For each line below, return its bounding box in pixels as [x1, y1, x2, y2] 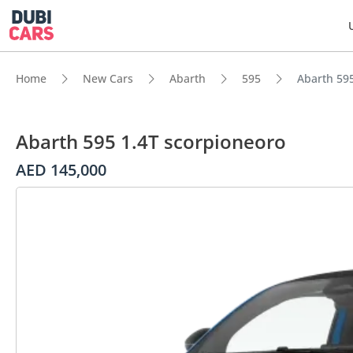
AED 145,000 [16, 159, 106, 180]
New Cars [83, 71, 133, 86]
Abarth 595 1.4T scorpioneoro [16, 128, 286, 154]
